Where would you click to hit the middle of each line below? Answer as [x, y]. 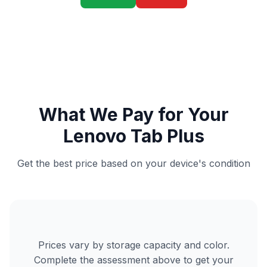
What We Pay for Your [133, 114]
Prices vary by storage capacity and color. [133, 245]
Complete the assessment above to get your [133, 260]
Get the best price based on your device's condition [133, 163]
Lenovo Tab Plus [133, 136]
